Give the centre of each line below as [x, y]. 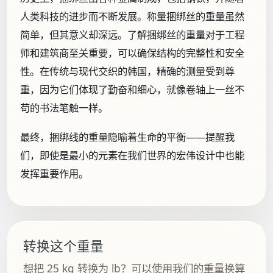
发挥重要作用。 [54, 173]
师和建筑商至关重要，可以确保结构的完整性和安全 [132, 53]
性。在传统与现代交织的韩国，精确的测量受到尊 [127, 72]
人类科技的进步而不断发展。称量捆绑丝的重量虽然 [132, 17]
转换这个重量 [63, 246]
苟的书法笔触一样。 [64, 108]
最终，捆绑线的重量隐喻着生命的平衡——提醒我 [127, 137]
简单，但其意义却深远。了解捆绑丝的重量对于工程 [132, 35]
